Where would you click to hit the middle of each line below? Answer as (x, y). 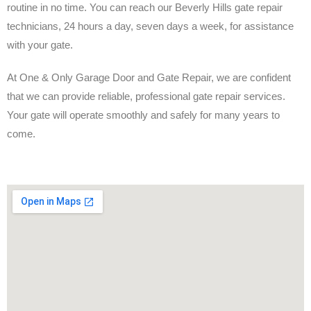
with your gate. (40, 45)
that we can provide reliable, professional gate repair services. (146, 96)
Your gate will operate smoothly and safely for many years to (143, 115)
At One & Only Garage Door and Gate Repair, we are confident (149, 78)
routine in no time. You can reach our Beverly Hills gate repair (145, 8)
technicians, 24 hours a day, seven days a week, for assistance (150, 26)
